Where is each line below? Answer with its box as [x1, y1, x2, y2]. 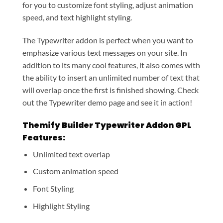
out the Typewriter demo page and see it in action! [22, 98, 192, 108]
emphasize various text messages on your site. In [22, 48, 187, 58]
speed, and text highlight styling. [22, 12, 132, 22]
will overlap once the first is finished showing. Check [22, 85, 199, 95]
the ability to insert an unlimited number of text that [22, 73, 200, 83]
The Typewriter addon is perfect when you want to [22, 35, 193, 45]
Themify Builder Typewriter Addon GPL [22, 119, 192, 131]
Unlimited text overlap [32, 149, 110, 159]
